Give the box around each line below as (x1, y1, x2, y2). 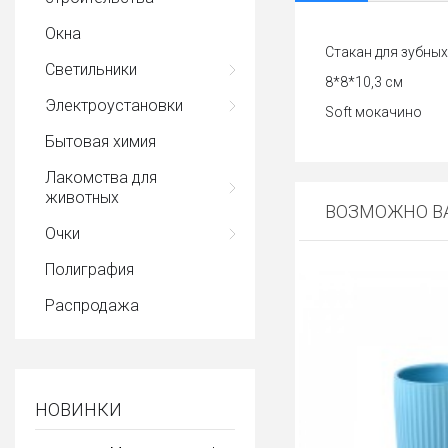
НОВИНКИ (35, 399, 122, 420)
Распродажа (45, 296, 139, 315)
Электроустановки (45, 96, 183, 115)
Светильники (45, 60, 137, 79)
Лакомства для (45, 168, 157, 187)
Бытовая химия (45, 132, 156, 151)
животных (45, 188, 119, 207)
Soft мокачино (325, 104, 422, 120)
